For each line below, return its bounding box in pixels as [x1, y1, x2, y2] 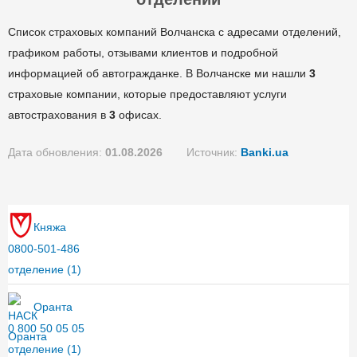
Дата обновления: [8, 145, 105, 159]
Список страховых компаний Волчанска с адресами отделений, [8, 25, 341, 38]
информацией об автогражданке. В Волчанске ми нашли [8, 66, 309, 80]
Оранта [33, 300, 73, 313]
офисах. [116, 108, 162, 121]
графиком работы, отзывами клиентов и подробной [8, 45, 278, 59]
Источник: [186, 145, 241, 159]
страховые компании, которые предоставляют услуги [8, 87, 287, 100]
